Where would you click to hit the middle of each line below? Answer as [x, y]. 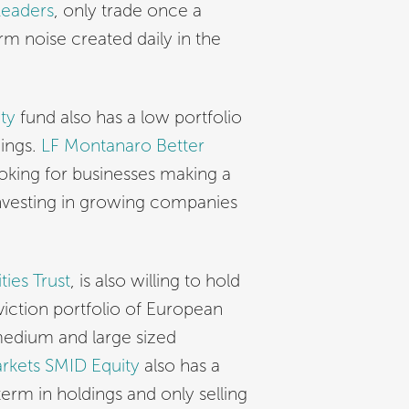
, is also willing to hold [155, 281]
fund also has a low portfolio [129, 118]
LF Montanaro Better [123, 146]
